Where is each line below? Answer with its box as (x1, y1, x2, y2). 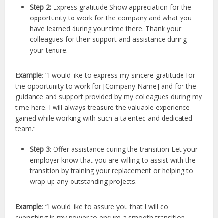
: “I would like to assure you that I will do (42, 202, 169, 212)
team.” (15, 124, 36, 134)
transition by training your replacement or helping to (30, 166, 194, 176)
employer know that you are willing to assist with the (30, 155, 196, 165)
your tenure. (30, 45, 68, 55)
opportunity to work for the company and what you (30, 13, 192, 23)
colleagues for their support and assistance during (30, 35, 187, 44)
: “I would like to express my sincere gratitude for (42, 71, 196, 80)
